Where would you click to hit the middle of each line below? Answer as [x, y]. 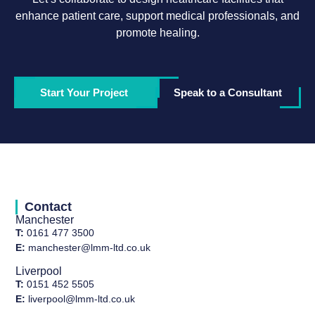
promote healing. [157, 32]
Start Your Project [84, 92]
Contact [49, 207]
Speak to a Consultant [227, 92]
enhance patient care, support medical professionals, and [157, 15]
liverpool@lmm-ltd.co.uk [81, 298]
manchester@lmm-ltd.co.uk [88, 248]
